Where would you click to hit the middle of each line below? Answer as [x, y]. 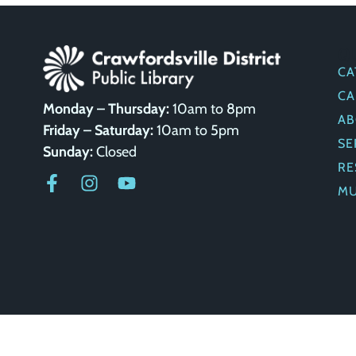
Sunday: [68, 151]
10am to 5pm [196, 130]
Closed [114, 151]
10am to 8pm [212, 108]
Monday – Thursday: [106, 108]
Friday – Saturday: [98, 130]
